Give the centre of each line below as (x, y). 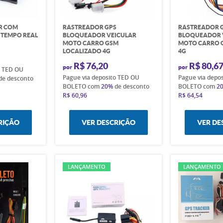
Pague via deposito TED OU (101, 77)
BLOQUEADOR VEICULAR (99, 35)
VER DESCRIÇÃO (108, 122)
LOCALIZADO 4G (86, 51)
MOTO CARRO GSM (90, 43)
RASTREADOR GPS (89, 27)
